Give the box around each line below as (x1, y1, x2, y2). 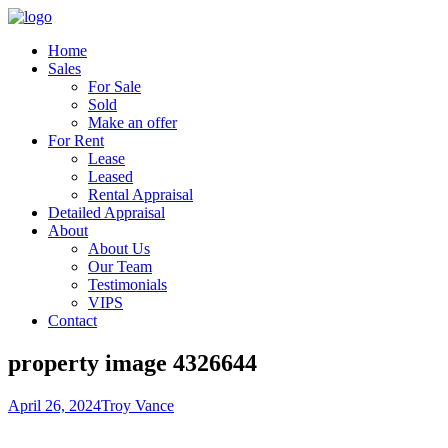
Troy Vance (101, 396, 174, 414)
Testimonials (88, 276, 167, 293)
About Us (88, 240, 150, 257)
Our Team (88, 258, 152, 275)
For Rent (48, 132, 104, 149)
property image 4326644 (8, 349, 257, 376)
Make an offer (88, 114, 177, 131)
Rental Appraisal (88, 186, 193, 203)
